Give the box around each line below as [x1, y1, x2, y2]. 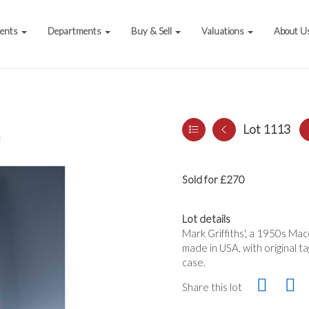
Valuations [201, 26, 247, 37]
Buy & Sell [131, 26, 175, 37]
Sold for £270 [182, 173, 245, 186]
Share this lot [182, 281, 242, 293]
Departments [48, 26, 104, 37]
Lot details [182, 212, 230, 225]
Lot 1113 [243, 121, 290, 137]
